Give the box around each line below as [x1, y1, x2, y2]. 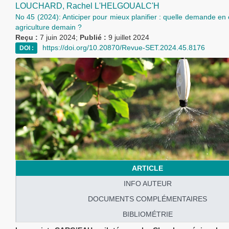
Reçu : [15, 33, 40, 41]
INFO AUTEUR [123, 179, 172, 188]
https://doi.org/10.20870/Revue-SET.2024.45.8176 [42, 43, 205, 52]
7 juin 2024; [40, 33, 80, 41]
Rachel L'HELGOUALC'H [66, 2, 159, 10]
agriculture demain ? [15, 23, 82, 31]
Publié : [80, 33, 108, 41]
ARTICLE [131, 164, 163, 172]
